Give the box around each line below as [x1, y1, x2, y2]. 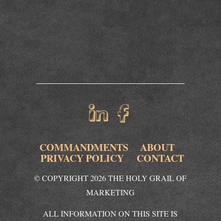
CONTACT [136, 151, 184, 166]
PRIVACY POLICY [40, 151, 124, 166]
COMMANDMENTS [39, 140, 128, 155]
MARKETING [86, 187, 135, 197]
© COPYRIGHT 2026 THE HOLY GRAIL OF [34, 173, 187, 183]
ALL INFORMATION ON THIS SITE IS [43, 208, 178, 219]
